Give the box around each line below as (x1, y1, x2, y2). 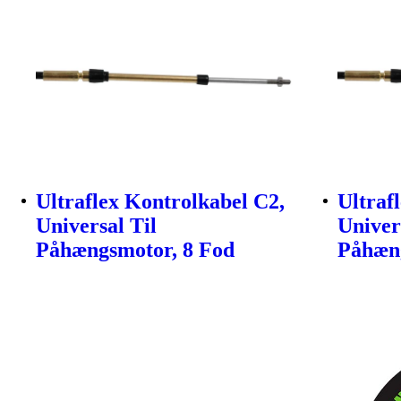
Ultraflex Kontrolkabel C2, (36, 189, 285, 213)
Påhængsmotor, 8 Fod (36, 237, 235, 261)
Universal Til (36, 213, 157, 237)
